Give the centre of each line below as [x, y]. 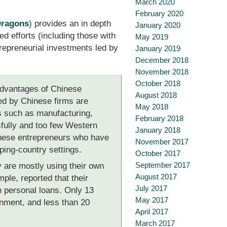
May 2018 [152, 107]
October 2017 [158, 153]
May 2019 [152, 37]
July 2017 [151, 188]
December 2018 [162, 60]
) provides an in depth [70, 24]
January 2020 [158, 25]
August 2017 [156, 177]
